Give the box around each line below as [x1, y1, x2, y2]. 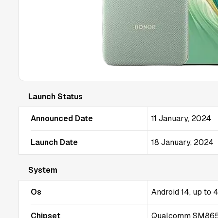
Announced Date [31, 113, 93, 124]
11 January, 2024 [151, 113, 212, 124]
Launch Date [31, 137, 78, 147]
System [28, 165, 57, 175]
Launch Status [28, 91, 83, 102]
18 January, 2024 [151, 137, 214, 147]
